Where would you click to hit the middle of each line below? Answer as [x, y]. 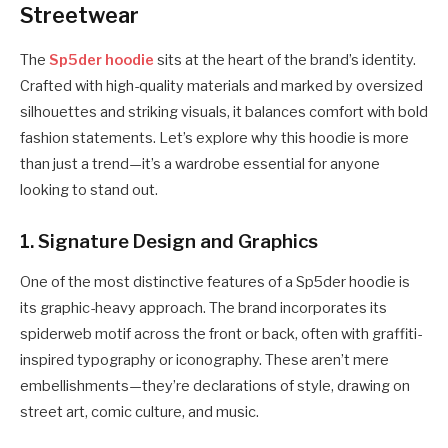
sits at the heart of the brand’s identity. [285, 60]
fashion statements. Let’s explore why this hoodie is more [214, 138]
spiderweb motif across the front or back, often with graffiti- [221, 334]
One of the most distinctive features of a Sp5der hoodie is [215, 282]
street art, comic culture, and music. [139, 412]
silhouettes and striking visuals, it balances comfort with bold [224, 112]
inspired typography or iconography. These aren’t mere [204, 360]
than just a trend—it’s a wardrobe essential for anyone [200, 164]
